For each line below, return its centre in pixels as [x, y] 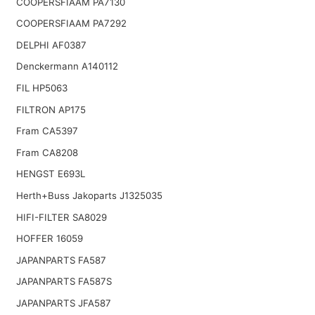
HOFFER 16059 [49, 239]
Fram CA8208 [47, 152]
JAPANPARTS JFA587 [63, 303]
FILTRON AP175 [51, 109]
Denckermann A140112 [67, 66]
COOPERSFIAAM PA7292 [71, 24]
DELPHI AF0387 [51, 45]
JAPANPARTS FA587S [64, 282]
